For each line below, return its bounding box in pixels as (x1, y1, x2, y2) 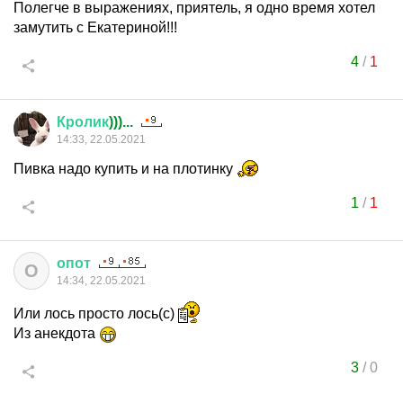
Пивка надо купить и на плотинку (13, 161, 237, 176)
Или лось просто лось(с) (13, 306, 178, 321)
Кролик (57, 114, 109, 130)
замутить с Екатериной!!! (13, 20, 177, 35)
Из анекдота (13, 326, 99, 341)
